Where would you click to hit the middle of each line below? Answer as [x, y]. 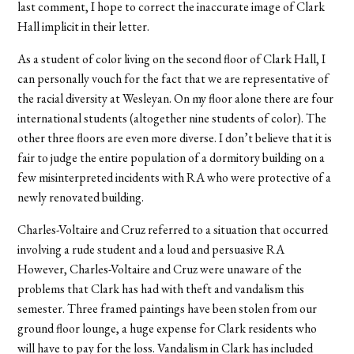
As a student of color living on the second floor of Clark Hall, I [172, 58]
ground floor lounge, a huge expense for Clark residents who [168, 328]
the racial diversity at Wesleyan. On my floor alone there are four [176, 98]
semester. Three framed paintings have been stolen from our [168, 308]
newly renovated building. [81, 197]
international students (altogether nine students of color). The [172, 118]
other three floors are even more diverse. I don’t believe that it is [175, 137]
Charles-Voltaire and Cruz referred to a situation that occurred [173, 229]
